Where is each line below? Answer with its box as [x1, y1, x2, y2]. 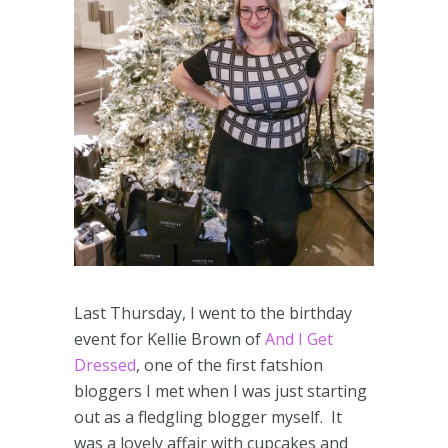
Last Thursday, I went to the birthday [74, 302, 352, 324]
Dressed [74, 354, 136, 376]
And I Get [265, 328, 333, 350]
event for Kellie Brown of [74, 328, 265, 350]
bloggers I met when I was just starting [74, 380, 367, 402]
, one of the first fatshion [136, 354, 323, 376]
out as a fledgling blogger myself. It [74, 406, 342, 428]
